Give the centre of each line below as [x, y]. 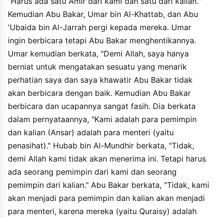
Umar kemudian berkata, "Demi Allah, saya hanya [98, 54]
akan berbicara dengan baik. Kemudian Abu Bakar [99, 93]
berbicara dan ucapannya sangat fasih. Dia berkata [102, 106]
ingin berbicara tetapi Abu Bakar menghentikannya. [102, 40]
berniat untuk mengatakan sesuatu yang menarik [97, 67]
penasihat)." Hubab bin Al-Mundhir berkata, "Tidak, [101, 145]
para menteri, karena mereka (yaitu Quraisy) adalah [102, 211]
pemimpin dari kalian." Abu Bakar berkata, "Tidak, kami [109, 185]
